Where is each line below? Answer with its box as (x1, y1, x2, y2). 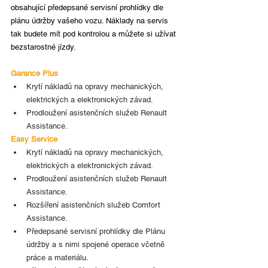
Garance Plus (11, 68, 58, 78)
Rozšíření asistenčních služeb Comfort (26, 200, 163, 209)
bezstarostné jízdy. (11, 42, 76, 51)
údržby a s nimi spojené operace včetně (26, 239, 167, 249)
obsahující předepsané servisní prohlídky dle (11, 2, 166, 12)
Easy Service (11, 134, 57, 144)
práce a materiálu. (26, 252, 89, 262)
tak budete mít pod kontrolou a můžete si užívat (11, 29, 178, 38)
